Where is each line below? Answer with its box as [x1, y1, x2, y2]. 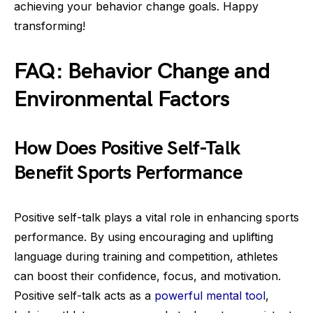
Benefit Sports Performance [14, 161, 242, 184]
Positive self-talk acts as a [14, 289, 154, 303]
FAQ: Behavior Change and [14, 58, 270, 85]
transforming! [14, 19, 85, 33]
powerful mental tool [154, 289, 265, 303]
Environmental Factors [14, 86, 230, 113]
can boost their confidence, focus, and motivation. [14, 269, 281, 283]
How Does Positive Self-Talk [14, 137, 240, 160]
